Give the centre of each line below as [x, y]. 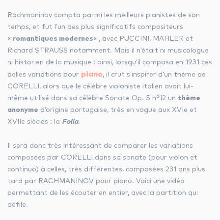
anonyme [23, 110]
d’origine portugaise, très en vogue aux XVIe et [118, 110]
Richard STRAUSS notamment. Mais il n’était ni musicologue [108, 51]
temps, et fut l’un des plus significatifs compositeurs [95, 27]
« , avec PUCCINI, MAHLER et [143, 39]
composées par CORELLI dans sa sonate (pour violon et [102, 158]
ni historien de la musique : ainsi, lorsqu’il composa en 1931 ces [110, 62]
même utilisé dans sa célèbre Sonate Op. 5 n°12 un [93, 98]
